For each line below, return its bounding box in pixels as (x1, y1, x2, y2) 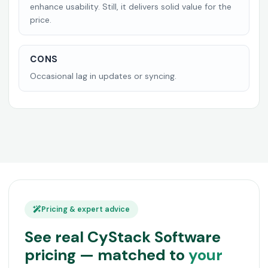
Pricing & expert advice (41, 205, 130, 214)
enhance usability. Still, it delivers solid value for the (30, 1, 232, 12)
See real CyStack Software (25, 227, 221, 247)
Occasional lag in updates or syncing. (30, 71, 176, 81)
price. (30, 14, 51, 25)
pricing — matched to (25, 245, 188, 265)
